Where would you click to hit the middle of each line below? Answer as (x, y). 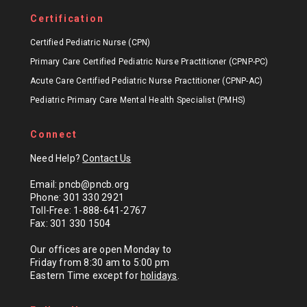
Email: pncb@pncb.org (80, 185)
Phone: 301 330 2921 (77, 198)
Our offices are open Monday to (101, 250)
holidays (159, 276)
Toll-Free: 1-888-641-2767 (88, 211)
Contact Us (107, 159)
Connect (54, 135)
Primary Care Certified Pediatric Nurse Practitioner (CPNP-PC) (149, 62)
